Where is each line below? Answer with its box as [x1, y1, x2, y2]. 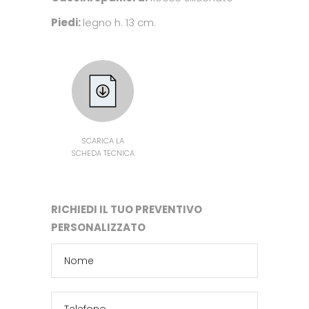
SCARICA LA [81, 135, 124, 147]
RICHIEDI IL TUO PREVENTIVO [51, 202, 202, 217]
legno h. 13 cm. [83, 15, 156, 30]
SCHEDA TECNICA [71, 148, 134, 159]
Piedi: [51, 15, 83, 30]
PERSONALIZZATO [51, 220, 146, 235]
